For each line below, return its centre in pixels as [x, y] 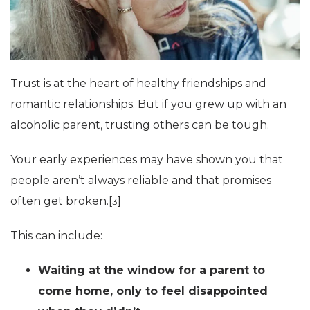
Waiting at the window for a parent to [152, 270]
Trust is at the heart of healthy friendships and [138, 83]
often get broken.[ [61, 201]
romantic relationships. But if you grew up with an [148, 104]
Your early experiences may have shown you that [147, 159]
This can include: [56, 235]
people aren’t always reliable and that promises [141, 180]
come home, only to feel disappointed [153, 291]
